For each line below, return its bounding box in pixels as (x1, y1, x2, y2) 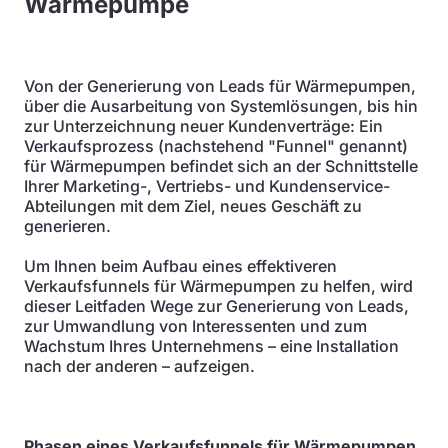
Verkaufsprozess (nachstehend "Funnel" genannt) (24, 136, 408, 156)
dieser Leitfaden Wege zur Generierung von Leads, (24, 296, 409, 316)
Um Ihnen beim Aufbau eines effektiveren (24, 256, 337, 276)
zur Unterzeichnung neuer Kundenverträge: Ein (24, 116, 383, 136)
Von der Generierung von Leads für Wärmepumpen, (24, 76, 416, 96)
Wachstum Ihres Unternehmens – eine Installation (24, 336, 399, 356)
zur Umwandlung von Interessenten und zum (24, 316, 367, 336)
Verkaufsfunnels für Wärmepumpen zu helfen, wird (24, 276, 413, 296)
